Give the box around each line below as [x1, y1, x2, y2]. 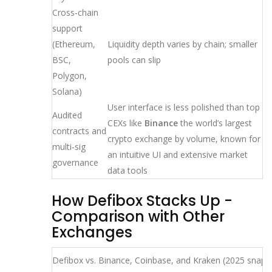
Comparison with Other [52, 206, 225, 226]
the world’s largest [180, 117, 252, 129]
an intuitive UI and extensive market [107, 148, 248, 160]
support [52, 22, 83, 34]
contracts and [52, 124, 106, 137]
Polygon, [52, 69, 87, 81]
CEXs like [107, 117, 144, 129]
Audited [52, 109, 82, 121]
